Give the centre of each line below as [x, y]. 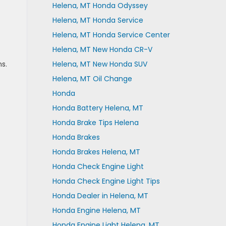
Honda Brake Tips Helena [95, 123]
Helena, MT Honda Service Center [111, 35]
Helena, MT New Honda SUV [100, 64]
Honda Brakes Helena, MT [96, 152]
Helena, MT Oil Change [92, 79]
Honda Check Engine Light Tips [106, 181]
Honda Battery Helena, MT [98, 108]
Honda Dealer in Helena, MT [100, 196]
